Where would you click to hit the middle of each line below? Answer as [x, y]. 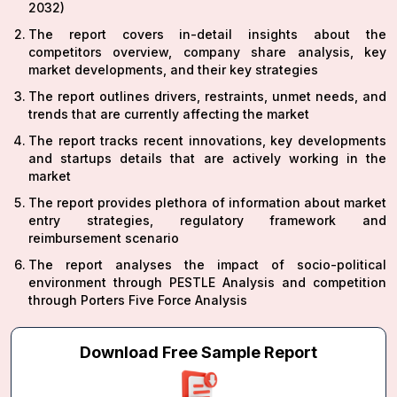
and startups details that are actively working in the [207, 158]
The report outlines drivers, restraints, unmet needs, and [207, 96]
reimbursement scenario [104, 237]
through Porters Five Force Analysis [140, 300]
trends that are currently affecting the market [169, 113]
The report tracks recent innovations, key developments [207, 140]
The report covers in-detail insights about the [207, 34]
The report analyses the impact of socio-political [207, 264]
